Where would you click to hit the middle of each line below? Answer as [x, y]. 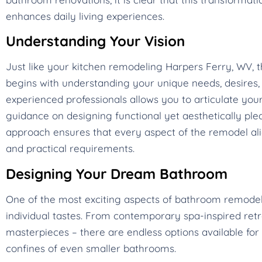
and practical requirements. [70, 149]
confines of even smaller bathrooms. [91, 248]
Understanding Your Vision [95, 41]
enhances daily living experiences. [85, 16]
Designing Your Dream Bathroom [117, 173]
